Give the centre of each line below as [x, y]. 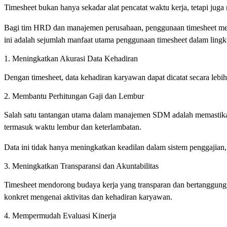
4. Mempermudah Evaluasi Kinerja [60, 215]
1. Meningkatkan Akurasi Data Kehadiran [71, 58]
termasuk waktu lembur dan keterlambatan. [74, 127]
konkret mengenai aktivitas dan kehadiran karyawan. [89, 197]
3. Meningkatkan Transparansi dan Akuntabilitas [81, 166]
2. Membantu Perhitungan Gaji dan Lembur [74, 96]
